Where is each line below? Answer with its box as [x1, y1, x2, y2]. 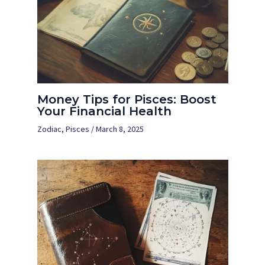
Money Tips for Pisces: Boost [37, 92, 216, 106]
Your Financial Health [37, 104, 172, 118]
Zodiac [37, 123, 62, 134]
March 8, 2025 [95, 123, 144, 134]
